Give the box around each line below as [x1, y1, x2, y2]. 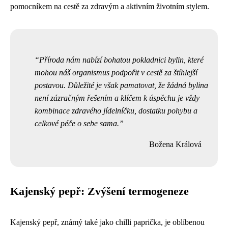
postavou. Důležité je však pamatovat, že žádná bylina [35, 80, 208, 90]
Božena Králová [149, 139, 202, 149]
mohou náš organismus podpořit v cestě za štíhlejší [35, 68, 197, 77]
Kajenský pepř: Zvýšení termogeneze [10, 185, 189, 197]
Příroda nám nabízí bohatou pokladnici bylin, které [39, 55, 204, 64]
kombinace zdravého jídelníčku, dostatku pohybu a [35, 106, 197, 115]
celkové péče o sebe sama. [35, 119, 119, 128]
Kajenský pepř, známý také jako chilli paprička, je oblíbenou [10, 217, 205, 226]
